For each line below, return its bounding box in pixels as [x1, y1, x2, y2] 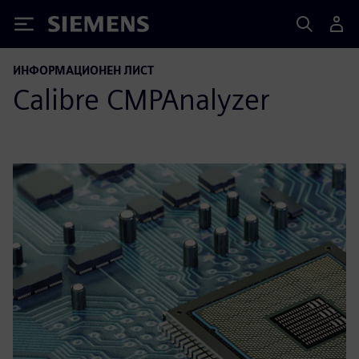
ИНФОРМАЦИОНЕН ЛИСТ [13, 63, 154, 77]
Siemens [48, 18, 101, 35]
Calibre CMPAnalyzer [13, 82, 270, 117]
